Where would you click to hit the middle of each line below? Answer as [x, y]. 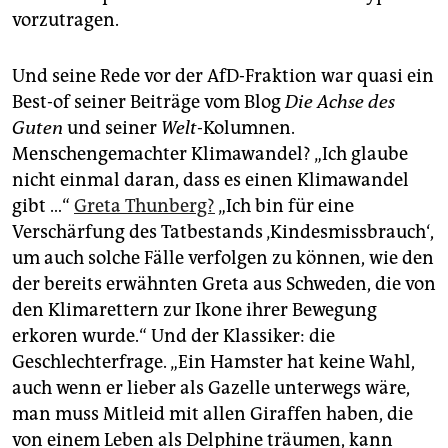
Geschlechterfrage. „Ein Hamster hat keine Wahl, [213, 361]
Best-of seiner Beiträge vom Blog [148, 101]
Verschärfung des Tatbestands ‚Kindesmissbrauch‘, [223, 231]
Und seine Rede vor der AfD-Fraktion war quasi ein [223, 75]
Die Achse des [340, 101]
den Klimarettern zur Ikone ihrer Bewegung [194, 309]
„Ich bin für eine [284, 205]
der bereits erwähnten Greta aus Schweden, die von [224, 283]
